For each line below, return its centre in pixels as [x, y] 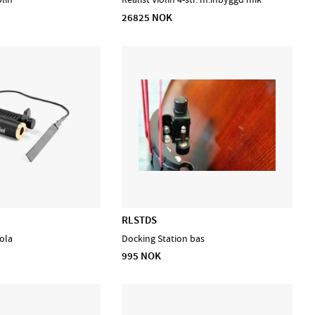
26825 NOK [147, 17]
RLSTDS [140, 220]
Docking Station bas [163, 238]
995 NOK [142, 256]
